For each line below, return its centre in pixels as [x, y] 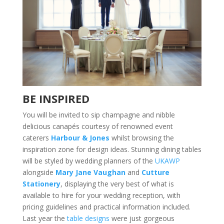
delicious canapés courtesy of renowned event [97, 126]
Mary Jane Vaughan [90, 172]
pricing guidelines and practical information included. [106, 207]
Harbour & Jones [80, 138]
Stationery [41, 184]
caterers [36, 138]
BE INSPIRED [56, 99]
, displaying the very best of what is [117, 184]
